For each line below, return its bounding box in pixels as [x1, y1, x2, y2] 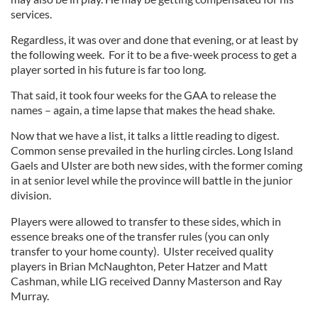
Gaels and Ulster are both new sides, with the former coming [11, 158, 302, 172]
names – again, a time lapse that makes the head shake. [11, 103, 277, 116]
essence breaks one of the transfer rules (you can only [11, 229, 269, 243]
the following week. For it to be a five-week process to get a [11, 48, 297, 61]
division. [11, 188, 53, 202]
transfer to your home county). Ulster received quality [11, 244, 273, 258]
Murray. [11, 289, 51, 302]
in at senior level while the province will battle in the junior [11, 173, 292, 187]
